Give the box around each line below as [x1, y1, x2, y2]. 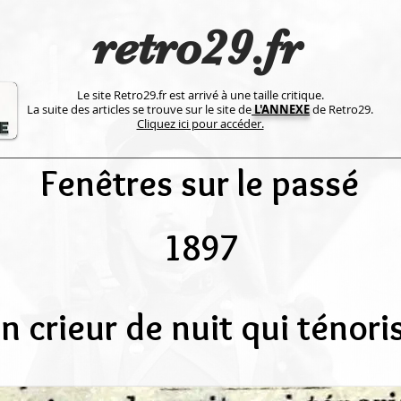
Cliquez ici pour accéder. [136, 115, 264, 132]
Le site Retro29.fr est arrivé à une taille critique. [76, 87, 324, 103]
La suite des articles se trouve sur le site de [27, 101, 252, 117]
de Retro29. [310, 101, 373, 117]
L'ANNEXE [252, 101, 310, 117]
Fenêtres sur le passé [40, 161, 359, 205]
